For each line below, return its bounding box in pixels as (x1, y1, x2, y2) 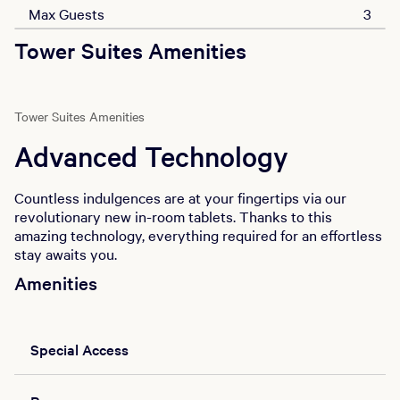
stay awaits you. (14, 244, 117, 263)
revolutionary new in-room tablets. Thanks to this (14, 206, 332, 226)
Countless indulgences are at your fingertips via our (14, 187, 346, 207)
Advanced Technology (14, 137, 288, 174)
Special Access (29, 338, 129, 359)
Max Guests (29, 4, 104, 23)
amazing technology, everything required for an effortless (14, 225, 382, 245)
